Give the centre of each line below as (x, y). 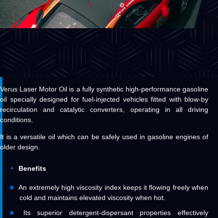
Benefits (32, 168)
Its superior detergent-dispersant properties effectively (116, 212)
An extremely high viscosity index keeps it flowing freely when (114, 187)
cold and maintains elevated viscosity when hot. (92, 197)
